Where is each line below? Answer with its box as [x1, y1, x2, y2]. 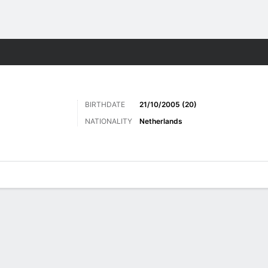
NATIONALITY [85, 117, 132, 126]
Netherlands [139, 117, 182, 126]
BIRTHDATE [85, 100, 125, 109]
